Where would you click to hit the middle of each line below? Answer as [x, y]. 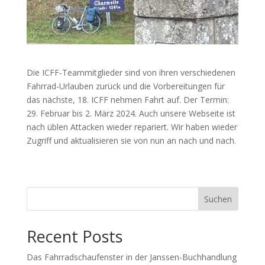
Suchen [218, 199]
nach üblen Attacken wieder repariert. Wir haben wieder [132, 127]
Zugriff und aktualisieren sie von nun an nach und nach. [131, 140]
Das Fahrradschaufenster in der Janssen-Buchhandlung [131, 257]
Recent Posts [74, 236]
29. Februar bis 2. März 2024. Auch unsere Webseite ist [131, 113]
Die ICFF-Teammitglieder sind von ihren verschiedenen [131, 72]
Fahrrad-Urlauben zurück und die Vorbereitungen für [125, 86]
